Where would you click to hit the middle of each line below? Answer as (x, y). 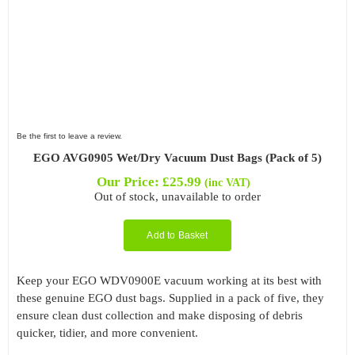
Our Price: (129, 182)
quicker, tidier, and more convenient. (107, 333)
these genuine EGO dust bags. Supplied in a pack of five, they (170, 298)
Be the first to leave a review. (69, 136)
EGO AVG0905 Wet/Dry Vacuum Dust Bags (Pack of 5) (177, 158)
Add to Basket (177, 236)
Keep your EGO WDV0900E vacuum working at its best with (169, 281)
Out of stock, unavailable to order (177, 197)
